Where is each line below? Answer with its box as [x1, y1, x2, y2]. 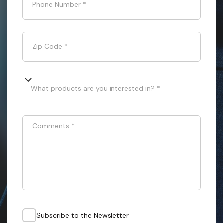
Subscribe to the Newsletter [36, 211, 129, 220]
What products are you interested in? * [31, 84, 160, 93]
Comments [32, 121, 69, 130]
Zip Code [32, 42, 62, 51]
